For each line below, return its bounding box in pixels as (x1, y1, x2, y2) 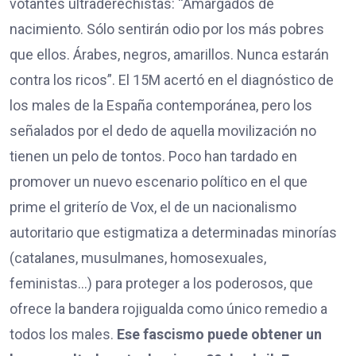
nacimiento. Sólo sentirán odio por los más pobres (10, 21, 324, 38)
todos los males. (10, 326, 117, 343)
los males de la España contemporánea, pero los (10, 97, 312, 114)
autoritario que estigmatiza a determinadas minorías (10, 224, 337, 242)
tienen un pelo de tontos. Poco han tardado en (10, 148, 297, 165)
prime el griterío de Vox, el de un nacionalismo (10, 199, 296, 216)
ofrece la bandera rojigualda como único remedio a (10, 300, 327, 318)
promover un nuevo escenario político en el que (10, 173, 308, 191)
